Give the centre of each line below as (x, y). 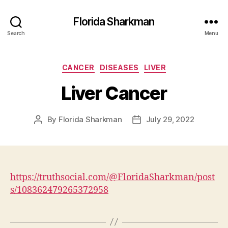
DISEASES (119, 67)
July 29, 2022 (170, 119)
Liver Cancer (114, 93)
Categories (136, 65)
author (49, 131)
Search (16, 33)
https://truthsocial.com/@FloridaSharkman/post (112, 177)
